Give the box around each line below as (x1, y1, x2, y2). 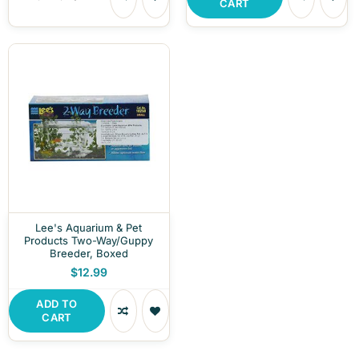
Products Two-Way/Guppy (24, 234, 154, 247)
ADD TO (36, 297, 78, 310)
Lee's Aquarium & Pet (35, 221, 143, 234)
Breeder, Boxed (49, 247, 128, 260)
